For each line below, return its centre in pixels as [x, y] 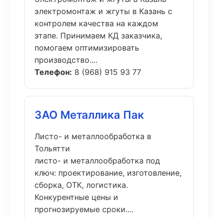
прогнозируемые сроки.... [84, 209]
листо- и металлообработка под [97, 161]
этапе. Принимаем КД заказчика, [98, 36]
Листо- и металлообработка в [93, 136]
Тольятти [52, 148]
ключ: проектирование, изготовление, [108, 173]
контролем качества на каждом [96, 23]
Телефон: [53, 72]
